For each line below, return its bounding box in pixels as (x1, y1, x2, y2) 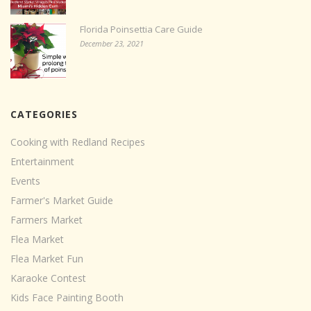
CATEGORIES (10, 108, 78, 121)
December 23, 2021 (80, 38, 144, 49)
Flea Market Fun (10, 252, 83, 266)
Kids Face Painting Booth (10, 291, 124, 305)
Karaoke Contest (10, 271, 86, 285)
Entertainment (10, 155, 74, 169)
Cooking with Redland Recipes (10, 135, 145, 149)
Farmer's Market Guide (10, 194, 113, 208)
